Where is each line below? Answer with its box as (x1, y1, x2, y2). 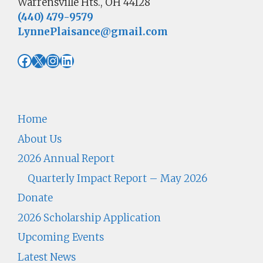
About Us (18, 132, 62, 146)
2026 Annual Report (18, 152, 114, 166)
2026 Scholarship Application (18, 211, 161, 224)
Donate (18, 191, 53, 205)
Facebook (17, 50, 82, 69)
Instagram (45, 50, 117, 69)
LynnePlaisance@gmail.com (18, 25, 168, 38)
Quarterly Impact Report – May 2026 (28, 171, 207, 185)
